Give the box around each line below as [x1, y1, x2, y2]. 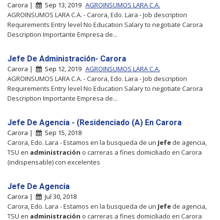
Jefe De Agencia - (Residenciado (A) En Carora [7, 117, 182, 127]
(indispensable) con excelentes [7, 157, 100, 166]
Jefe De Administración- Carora [7, 54, 126, 63]
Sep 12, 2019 [42, 64, 83, 73]
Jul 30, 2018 [42, 192, 77, 201]
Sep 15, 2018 [42, 128, 82, 137]
